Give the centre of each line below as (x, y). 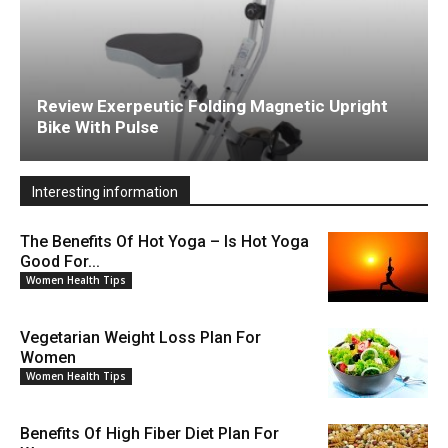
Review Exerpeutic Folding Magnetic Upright (212, 106)
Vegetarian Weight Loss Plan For (140, 338)
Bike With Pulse (98, 127)
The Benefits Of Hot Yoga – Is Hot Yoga (164, 242)
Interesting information (105, 192)
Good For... (60, 262)
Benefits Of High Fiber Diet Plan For (149, 434)
